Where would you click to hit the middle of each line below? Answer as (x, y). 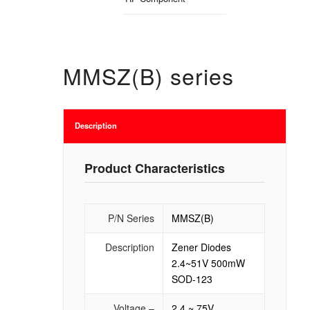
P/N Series (131, 218)
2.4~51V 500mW (208, 263)
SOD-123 (192, 279)
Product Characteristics (154, 168)
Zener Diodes (201, 247)
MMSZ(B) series (148, 75)
